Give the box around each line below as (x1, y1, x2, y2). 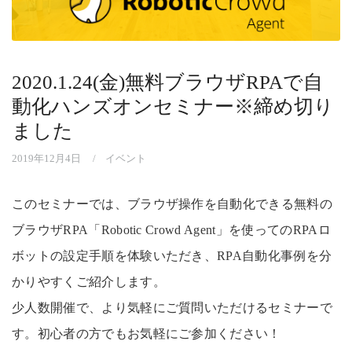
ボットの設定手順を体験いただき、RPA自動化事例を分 (12, 249, 332, 262)
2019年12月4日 (12, 152, 81, 164)
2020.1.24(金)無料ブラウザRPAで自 (12, 71, 323, 93)
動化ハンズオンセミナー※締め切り (12, 96, 334, 117)
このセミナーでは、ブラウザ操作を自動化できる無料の (12, 197, 332, 211)
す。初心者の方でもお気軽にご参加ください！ (12, 327, 281, 340)
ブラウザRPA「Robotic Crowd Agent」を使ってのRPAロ (12, 223, 331, 236)
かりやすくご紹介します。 (12, 275, 166, 288)
